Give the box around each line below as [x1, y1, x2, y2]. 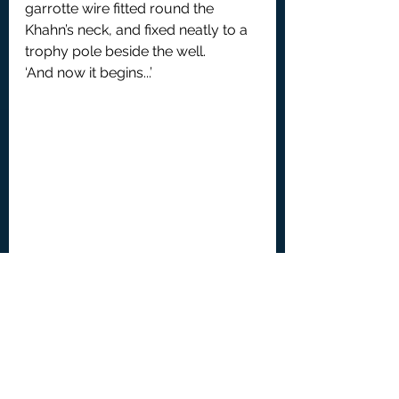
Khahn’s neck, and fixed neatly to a [25, 21, 251, 39]
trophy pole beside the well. [25, 43, 206, 61]
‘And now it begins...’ [25, 64, 152, 82]
